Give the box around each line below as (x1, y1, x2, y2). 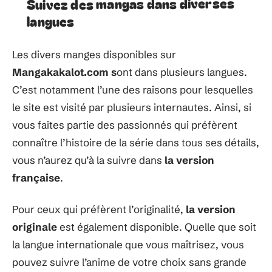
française (12, 171, 60, 184)
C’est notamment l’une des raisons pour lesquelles (12, 83, 253, 96)
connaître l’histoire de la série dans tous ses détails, (12, 136, 259, 149)
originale (12, 220, 59, 233)
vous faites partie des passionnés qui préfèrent (12, 118, 237, 131)
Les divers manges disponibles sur (12, 48, 176, 61)
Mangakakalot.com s (12, 66, 117, 78)
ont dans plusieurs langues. (117, 66, 247, 78)
